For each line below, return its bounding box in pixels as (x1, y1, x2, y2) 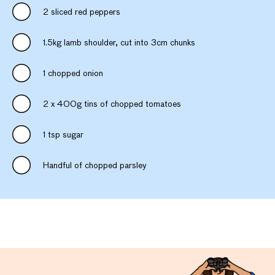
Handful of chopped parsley (43, 161, 147, 170)
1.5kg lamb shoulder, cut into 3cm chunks (43, 38, 195, 47)
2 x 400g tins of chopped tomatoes (43, 99, 181, 109)
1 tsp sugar (43, 130, 83, 139)
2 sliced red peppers (43, 7, 120, 17)
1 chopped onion (43, 69, 103, 78)
